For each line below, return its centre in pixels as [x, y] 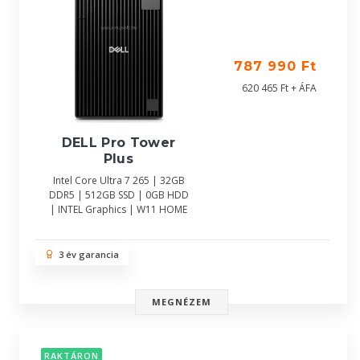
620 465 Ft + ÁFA [279, 88]
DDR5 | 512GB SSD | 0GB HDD [119, 195]
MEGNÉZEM [182, 302]
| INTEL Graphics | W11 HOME [119, 210]
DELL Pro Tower [119, 143]
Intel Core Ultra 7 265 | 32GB [119, 181]
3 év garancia [86, 254]
